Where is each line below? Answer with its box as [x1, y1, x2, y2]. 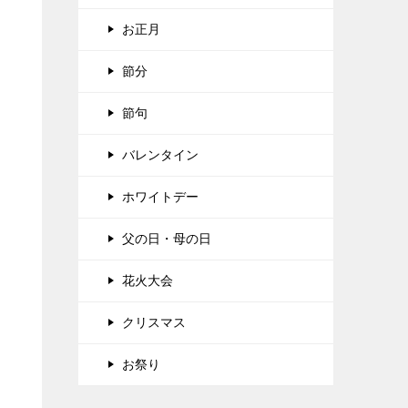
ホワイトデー [122, 189, 199, 205]
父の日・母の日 [122, 231, 211, 247]
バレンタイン [122, 148, 199, 163]
